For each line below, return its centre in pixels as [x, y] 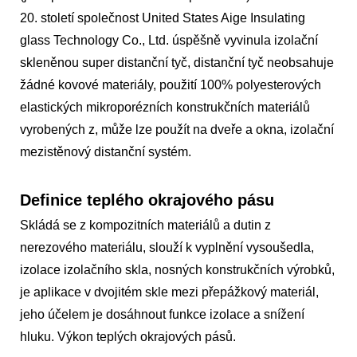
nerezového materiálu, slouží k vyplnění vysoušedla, [167, 247]
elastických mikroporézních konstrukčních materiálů [165, 107]
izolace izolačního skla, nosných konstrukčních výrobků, [177, 270]
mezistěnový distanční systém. [106, 152]
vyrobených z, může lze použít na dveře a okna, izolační [177, 129]
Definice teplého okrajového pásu [147, 200]
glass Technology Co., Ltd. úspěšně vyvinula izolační [169, 40]
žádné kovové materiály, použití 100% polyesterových [171, 85]
